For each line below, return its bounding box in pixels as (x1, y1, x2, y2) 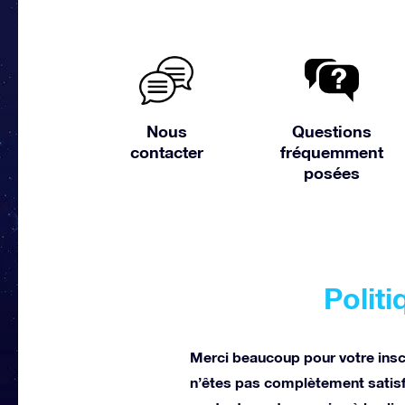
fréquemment (279, 142, 383, 162)
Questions (291, 121, 372, 141)
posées (303, 163, 360, 183)
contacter (129, 142, 203, 162)
